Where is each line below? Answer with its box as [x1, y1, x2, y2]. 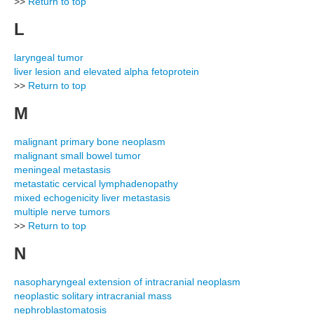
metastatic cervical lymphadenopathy [14, 178, 178, 189]
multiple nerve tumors [14, 206, 110, 217]
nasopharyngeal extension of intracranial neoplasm [14, 276, 240, 287]
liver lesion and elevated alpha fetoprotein [14, 66, 199, 77]
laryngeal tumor [14, 52, 83, 63]
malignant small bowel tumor [14, 150, 141, 161]
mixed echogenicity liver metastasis [14, 192, 170, 203]
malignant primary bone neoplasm [14, 136, 165, 147]
